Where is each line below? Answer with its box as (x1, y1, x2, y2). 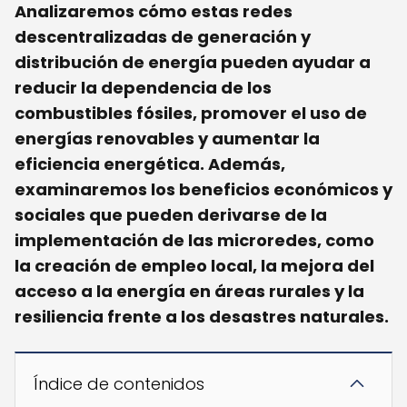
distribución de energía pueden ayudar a (15, 51, 371, 74)
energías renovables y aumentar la (15, 127, 320, 151)
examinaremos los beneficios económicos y (15, 178, 392, 202)
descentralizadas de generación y (15, 25, 311, 49)
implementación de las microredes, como (15, 229, 374, 253)
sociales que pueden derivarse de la (15, 203, 327, 227)
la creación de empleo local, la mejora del (15, 254, 374, 278)
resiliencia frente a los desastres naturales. (15, 305, 389, 329)
